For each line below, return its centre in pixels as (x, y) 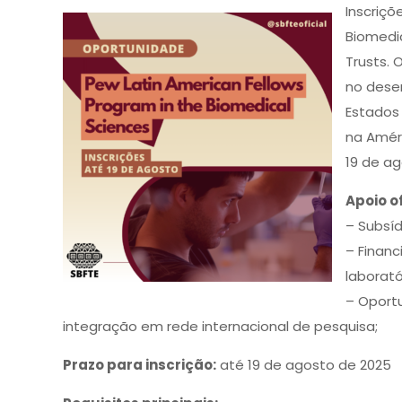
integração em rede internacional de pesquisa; (221, 326)
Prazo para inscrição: (140, 365)
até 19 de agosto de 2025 (304, 365)
